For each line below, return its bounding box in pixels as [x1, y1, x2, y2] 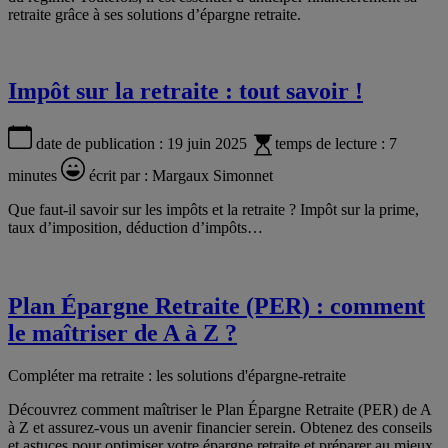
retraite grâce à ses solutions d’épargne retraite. [8, 5, 301, 23]
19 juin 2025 [167, 134, 247, 152]
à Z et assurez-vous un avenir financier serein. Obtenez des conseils [8, 418, 432, 436]
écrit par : [89, 166, 152, 184]
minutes [8, 166, 57, 184]
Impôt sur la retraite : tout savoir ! [8, 77, 363, 104]
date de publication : [36, 134, 167, 152]
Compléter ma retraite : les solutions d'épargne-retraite [8, 366, 346, 384]
